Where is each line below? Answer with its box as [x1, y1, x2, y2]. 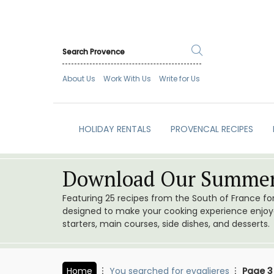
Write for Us [159, 73, 200, 84]
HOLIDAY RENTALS [78, 123, 151, 136]
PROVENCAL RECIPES [170, 123, 253, 136]
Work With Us [103, 73, 151, 84]
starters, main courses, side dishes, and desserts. [62, 218, 270, 231]
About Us [62, 73, 95, 84]
